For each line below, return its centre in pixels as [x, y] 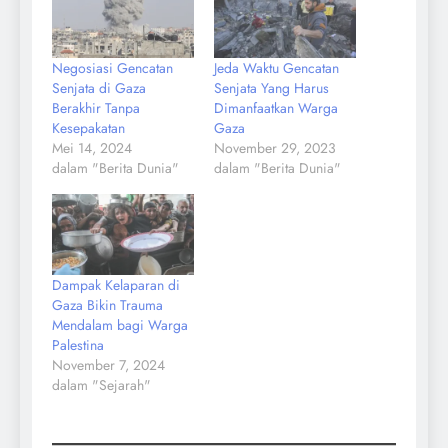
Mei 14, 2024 [92, 148]
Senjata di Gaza [99, 88]
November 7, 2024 [108, 365]
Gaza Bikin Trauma [107, 305]
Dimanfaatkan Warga [276, 108]
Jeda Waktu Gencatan [276, 68]
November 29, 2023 [275, 148]
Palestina [78, 345]
